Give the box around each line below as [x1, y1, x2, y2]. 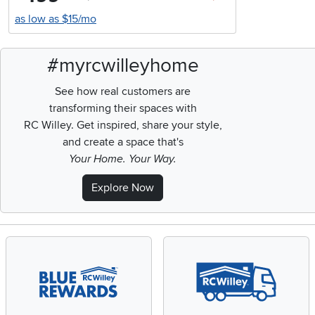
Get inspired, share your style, [73, 118, 222, 133]
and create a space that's [62, 135, 184, 150]
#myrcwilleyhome [46, 53, 199, 78]
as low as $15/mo [15, 12, 96, 27]
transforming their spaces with [49, 101, 197, 116]
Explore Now [91, 181, 155, 195]
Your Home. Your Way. [69, 152, 177, 167]
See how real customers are [55, 84, 191, 99]
